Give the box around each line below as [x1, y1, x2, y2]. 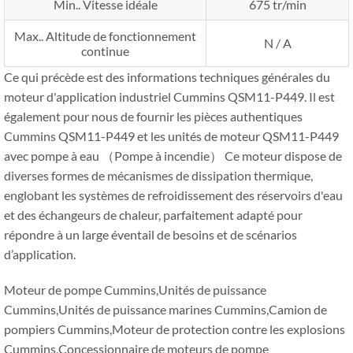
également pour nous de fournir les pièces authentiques [4, 108, 303, 124]
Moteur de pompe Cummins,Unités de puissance [4, 281, 266, 297]
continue [81, 43, 129, 58]
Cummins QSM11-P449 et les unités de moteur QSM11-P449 [4, 128, 339, 143]
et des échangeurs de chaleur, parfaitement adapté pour [4, 206, 303, 222]
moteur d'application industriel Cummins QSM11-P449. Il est [4, 88, 335, 104]
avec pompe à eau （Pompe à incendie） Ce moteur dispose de [4, 147, 342, 163]
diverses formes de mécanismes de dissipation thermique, [4, 167, 313, 183]
